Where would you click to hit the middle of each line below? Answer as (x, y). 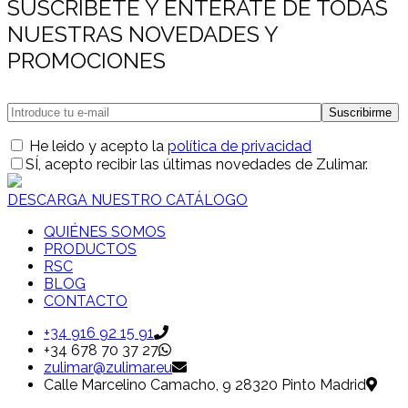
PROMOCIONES (87, 61)
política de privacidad (240, 147)
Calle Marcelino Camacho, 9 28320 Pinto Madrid (205, 385)
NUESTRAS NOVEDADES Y (143, 35)
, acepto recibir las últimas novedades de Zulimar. (203, 165)
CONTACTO (86, 301)
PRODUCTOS (90, 250)
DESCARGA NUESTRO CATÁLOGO (127, 200)
